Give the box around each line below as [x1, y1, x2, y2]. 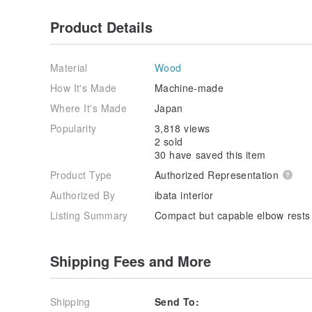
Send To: [155, 294, 200, 309]
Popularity [50, 120, 97, 135]
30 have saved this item [155, 147, 266, 162]
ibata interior [155, 187, 214, 202]
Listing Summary [50, 208, 128, 222]
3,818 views [155, 120, 210, 135]
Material [50, 60, 88, 75]
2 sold [155, 134, 183, 148]
